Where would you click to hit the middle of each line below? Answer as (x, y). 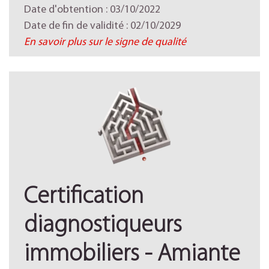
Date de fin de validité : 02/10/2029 (102, 26)
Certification (84, 197)
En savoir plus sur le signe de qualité (105, 42)
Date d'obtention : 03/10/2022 (92, 10)
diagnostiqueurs (103, 226)
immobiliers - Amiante (132, 255)
